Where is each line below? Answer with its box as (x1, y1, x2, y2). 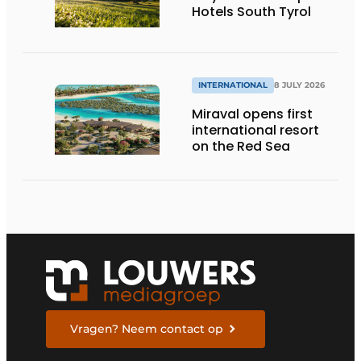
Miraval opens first (192, 105, 313, 124)
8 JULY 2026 (274, 80, 325, 91)
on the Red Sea (192, 137, 290, 156)
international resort (192, 121, 319, 140)
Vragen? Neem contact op (70, 321, 224, 336)
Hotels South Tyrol (192, 2, 311, 21)
